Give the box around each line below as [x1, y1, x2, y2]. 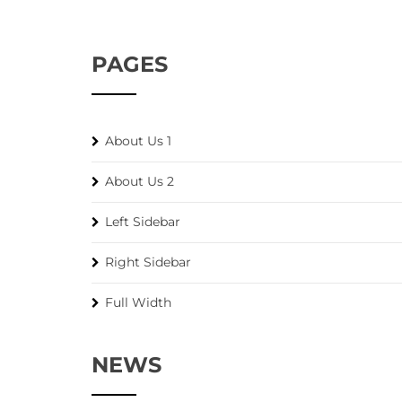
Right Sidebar [105, 254, 191, 270]
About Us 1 [105, 133, 171, 149]
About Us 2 [105, 173, 174, 189]
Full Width [105, 294, 171, 310]
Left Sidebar [105, 214, 180, 230]
